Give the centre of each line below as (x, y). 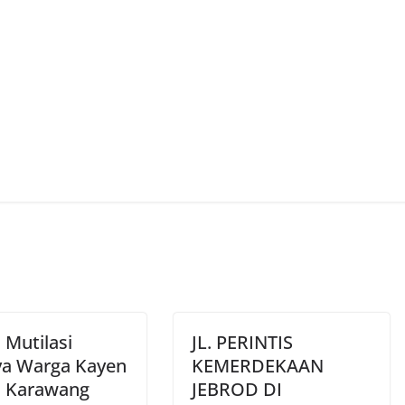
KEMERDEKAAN (258, 366)
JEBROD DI (237, 390)
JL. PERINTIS (242, 343)
